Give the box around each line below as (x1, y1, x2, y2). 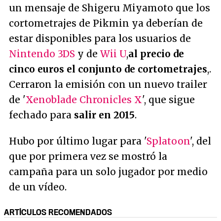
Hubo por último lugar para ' (9, 135, 147, 147)
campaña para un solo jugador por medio (9, 165, 208, 178)
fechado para (9, 109, 74, 121)
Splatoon (147, 135, 190, 147)
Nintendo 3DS (9, 47, 75, 60)
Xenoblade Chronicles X (26, 93, 142, 106)
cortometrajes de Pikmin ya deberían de (9, 17, 203, 29)
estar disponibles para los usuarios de (9, 32, 191, 44)
